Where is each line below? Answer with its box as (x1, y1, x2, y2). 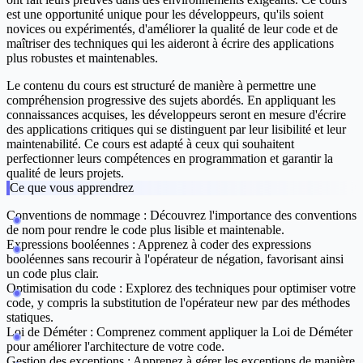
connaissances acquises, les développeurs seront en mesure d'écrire (6, 108, 346, 122)
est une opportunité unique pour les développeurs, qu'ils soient (6, 7, 323, 22)
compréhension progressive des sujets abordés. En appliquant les (6, 93, 335, 108)
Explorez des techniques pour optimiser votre (122, 281, 356, 296)
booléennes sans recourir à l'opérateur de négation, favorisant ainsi (6, 252, 344, 267)
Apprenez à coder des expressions (135, 237, 311, 252)
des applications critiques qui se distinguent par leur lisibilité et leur (6, 122, 346, 137)
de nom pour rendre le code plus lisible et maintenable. (6, 223, 284, 237)
